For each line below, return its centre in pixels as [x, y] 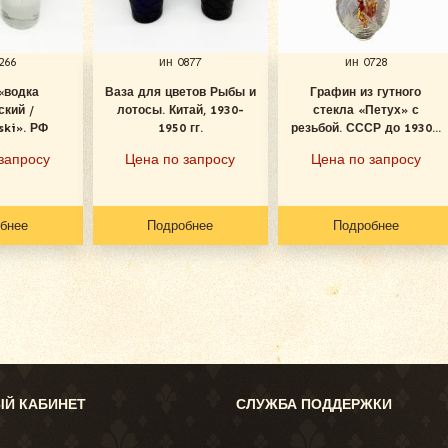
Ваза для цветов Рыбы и [180, 91]
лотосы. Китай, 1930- [180, 109]
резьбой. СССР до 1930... [365, 127]
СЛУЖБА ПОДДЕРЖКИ [314, 404]
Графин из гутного [366, 91]
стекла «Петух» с [365, 109]
